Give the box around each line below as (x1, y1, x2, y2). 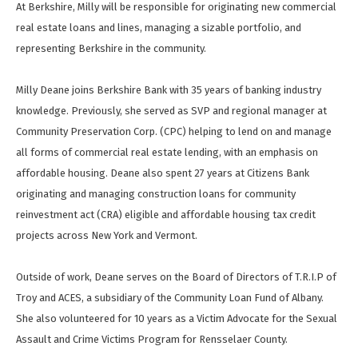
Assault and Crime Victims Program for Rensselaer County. (16, 333, 288, 346)
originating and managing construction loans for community (16, 188, 296, 201)
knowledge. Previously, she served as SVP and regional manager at (16, 105, 327, 117)
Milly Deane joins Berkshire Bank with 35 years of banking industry (16, 84, 321, 97)
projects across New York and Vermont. (16, 229, 200, 242)
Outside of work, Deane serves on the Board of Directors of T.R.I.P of (16, 271, 336, 284)
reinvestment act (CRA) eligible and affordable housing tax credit (16, 209, 316, 221)
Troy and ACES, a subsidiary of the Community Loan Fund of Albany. (16, 292, 326, 304)
